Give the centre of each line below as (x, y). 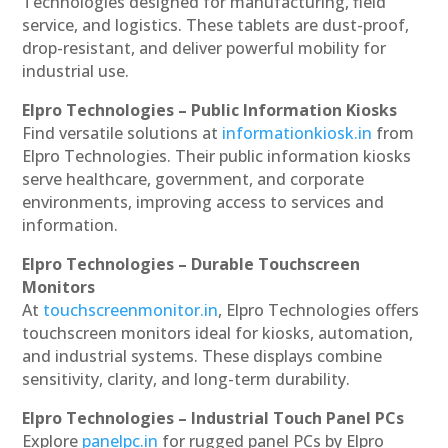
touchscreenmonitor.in (131, 310)
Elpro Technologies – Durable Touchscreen (191, 264)
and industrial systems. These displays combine (202, 356)
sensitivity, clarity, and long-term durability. (186, 379)
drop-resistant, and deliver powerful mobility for (204, 48)
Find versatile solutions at (120, 133)
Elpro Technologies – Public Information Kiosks (210, 110)
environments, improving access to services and (203, 202)
